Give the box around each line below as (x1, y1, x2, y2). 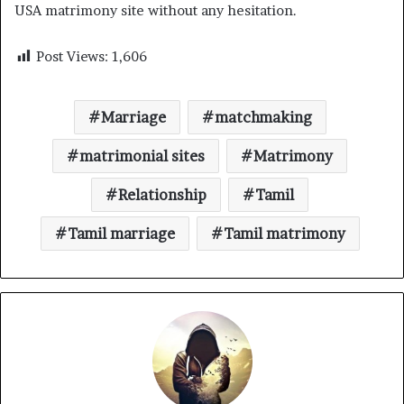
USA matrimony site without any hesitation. (14, 2, 297, 19)
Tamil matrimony (223, 225, 345, 243)
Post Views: (36, 48, 108, 65)
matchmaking (214, 108, 312, 126)
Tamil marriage (67, 225, 175, 243)
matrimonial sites (79, 147, 205, 165)
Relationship (118, 186, 207, 204)
